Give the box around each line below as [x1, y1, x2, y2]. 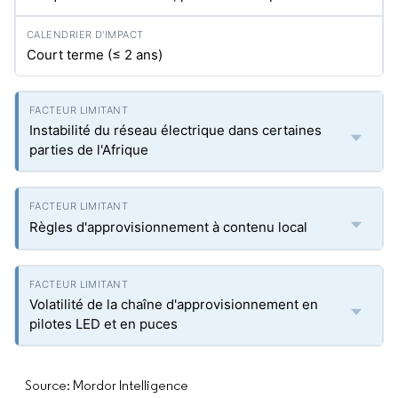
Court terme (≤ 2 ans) [27, 46, 163, 63]
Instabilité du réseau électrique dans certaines [29, 122, 322, 139]
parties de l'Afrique [29, 141, 148, 158]
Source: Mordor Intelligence [25, 377, 188, 394]
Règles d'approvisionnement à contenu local [29, 219, 307, 235]
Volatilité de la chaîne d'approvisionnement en [29, 296, 318, 313]
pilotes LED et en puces [29, 315, 178, 332]
